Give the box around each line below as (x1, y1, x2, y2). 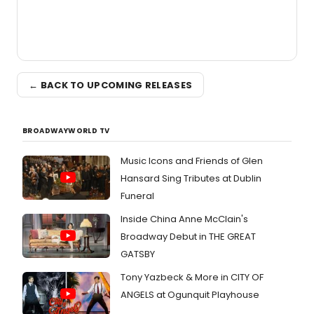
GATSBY (121, 247, 155, 261)
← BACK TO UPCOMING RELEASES (29, 78, 193, 92)
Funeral (121, 189, 154, 203)
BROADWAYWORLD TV (22, 125, 110, 136)
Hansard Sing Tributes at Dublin (121, 172, 261, 185)
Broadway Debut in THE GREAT (121, 230, 256, 243)
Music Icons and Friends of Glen (121, 154, 263, 168)
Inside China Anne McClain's (121, 212, 248, 226)
